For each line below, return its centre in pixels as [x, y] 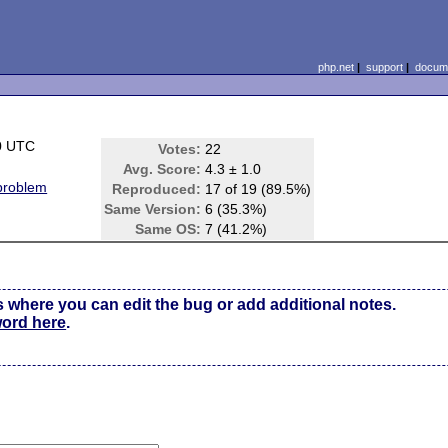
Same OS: [168, 229]
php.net [335, 67]
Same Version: [153, 209]
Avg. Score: [162, 169]
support [384, 67]
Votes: [180, 149]
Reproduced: [157, 189]
